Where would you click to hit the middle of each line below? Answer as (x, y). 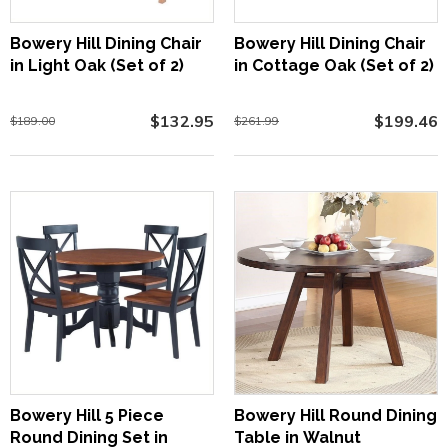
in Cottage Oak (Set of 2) (334, 65)
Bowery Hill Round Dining (335, 415)
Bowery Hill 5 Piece (87, 415)
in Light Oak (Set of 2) (97, 65)
